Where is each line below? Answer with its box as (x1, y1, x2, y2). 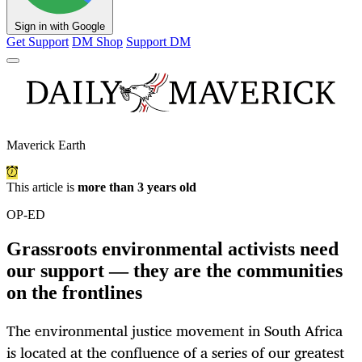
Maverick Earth (6, 138, 86, 153)
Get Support (6, 35, 69, 49)
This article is (6, 180, 78, 195)
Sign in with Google (15, 20, 105, 33)
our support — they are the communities (6, 260, 343, 282)
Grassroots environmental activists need (6, 238, 339, 260)
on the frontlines (6, 282, 142, 304)
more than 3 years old (78, 180, 196, 195)
